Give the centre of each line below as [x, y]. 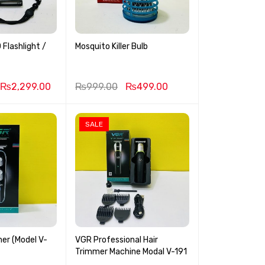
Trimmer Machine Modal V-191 [132, 251]
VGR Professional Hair [117, 240]
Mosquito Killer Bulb [112, 46]
